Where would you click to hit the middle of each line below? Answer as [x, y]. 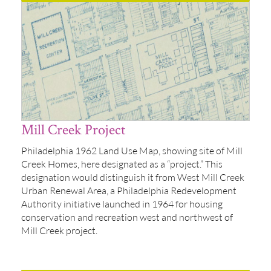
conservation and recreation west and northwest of [127, 217]
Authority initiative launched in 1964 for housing [122, 204]
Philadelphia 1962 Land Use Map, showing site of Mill [132, 150]
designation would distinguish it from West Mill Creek [133, 177]
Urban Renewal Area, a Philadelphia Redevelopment [129, 190]
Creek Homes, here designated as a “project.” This [122, 164]
